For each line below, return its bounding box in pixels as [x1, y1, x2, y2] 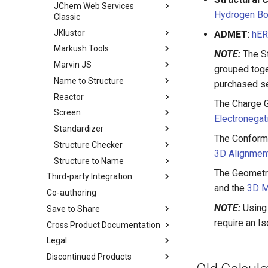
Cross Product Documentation [47, 220, 160, 230]
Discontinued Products [47, 252, 132, 261]
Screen [54, 108, 81, 118]
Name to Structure [54, 75, 124, 86]
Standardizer [54, 124, 103, 133]
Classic [54, 11, 80, 22]
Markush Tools [54, 44, 109, 54]
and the [214, 182, 247, 194]
